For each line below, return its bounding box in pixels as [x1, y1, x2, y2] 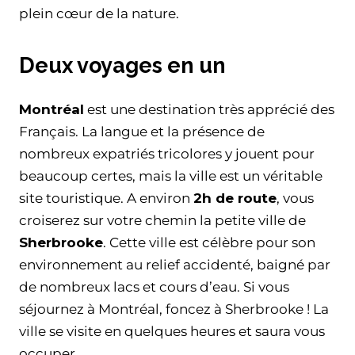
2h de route [193, 189, 277, 206]
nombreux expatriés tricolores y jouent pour [19, 145, 315, 162]
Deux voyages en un [19, 53, 226, 78]
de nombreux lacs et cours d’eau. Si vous [19, 278, 289, 295]
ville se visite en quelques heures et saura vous [19, 323, 325, 339]
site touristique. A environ [19, 189, 193, 206]
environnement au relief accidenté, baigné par [19, 256, 330, 273]
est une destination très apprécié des [84, 101, 334, 117]
